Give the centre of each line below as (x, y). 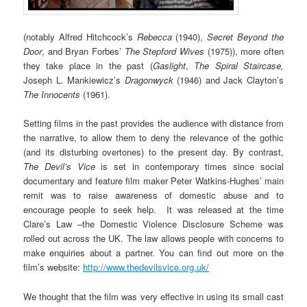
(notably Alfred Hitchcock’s (80, 37)
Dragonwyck (149, 80)
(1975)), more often (244, 51)
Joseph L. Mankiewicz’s (74, 80)
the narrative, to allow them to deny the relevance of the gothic (153, 138)
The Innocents (52, 95)
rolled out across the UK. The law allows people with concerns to (153, 238)
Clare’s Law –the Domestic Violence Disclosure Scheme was (153, 224)
